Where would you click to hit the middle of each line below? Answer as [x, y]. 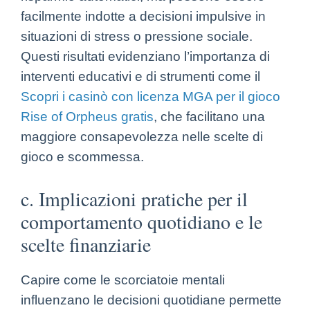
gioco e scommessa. [82, 156]
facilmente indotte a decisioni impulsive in [143, 16]
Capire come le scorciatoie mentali [123, 280]
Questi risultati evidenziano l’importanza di [145, 56]
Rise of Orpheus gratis [87, 116]
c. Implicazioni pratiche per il [134, 198]
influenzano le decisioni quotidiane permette [151, 300]
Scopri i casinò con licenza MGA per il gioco [151, 96]
